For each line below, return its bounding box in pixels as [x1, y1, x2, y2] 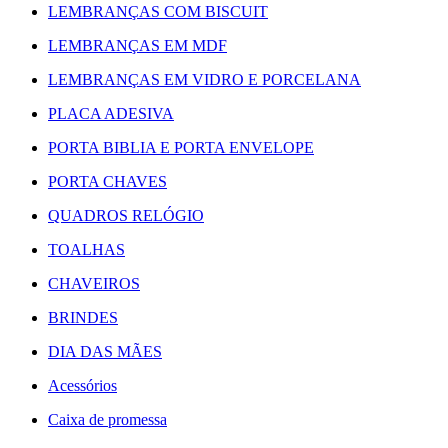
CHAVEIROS [48, 275, 140, 293]
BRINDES [48, 309, 118, 327]
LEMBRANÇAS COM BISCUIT [48, 3, 268, 21]
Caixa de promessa [48, 411, 167, 429]
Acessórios [48, 377, 117, 395]
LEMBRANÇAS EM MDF [48, 37, 227, 55]
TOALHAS [48, 241, 125, 259]
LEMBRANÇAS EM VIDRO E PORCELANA [48, 71, 361, 89]
